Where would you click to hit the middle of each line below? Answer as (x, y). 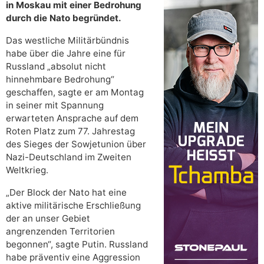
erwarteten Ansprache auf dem (72, 118)
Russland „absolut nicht (56, 67)
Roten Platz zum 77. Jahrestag (70, 131)
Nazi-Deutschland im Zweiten (69, 157)
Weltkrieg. (27, 170)
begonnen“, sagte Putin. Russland (77, 245)
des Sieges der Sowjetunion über (76, 144)
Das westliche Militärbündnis (67, 41)
